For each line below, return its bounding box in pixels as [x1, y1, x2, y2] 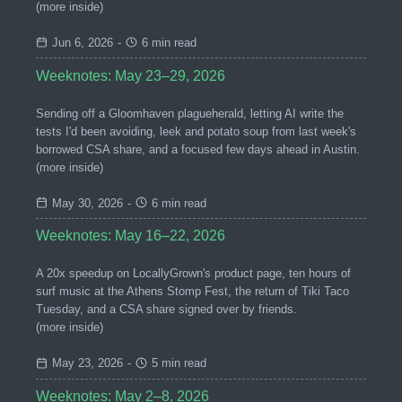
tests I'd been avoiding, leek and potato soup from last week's [36, 124, 356, 138]
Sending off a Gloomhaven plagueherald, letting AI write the [36, 106, 344, 120]
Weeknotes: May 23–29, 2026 [36, 67, 225, 83]
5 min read [152, 356, 207, 371]
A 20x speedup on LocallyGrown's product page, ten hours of [36, 267, 351, 281]
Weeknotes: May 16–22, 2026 [36, 228, 225, 244]
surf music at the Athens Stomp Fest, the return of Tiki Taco [36, 284, 349, 299]
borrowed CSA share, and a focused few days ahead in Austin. [36, 142, 360, 156]
